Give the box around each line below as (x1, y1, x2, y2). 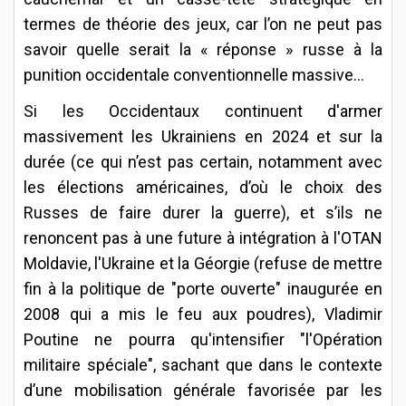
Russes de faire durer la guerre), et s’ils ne (24, 202, 382, 222)
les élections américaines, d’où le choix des (24, 177, 382, 197)
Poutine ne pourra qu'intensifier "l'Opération (24, 329, 382, 349)
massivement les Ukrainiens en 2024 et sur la (24, 126, 382, 146)
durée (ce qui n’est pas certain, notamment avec (24, 151, 382, 171)
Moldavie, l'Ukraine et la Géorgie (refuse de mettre (24, 253, 382, 273)
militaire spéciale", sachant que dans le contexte (24, 354, 382, 374)
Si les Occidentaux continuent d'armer (24, 101, 382, 121)
